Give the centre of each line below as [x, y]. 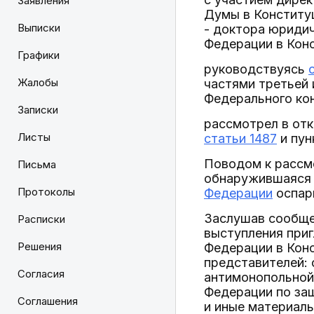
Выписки [39, 28]
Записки [38, 110]
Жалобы [38, 82]
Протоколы [46, 192]
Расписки [41, 219]
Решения [40, 246]
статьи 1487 [240, 138]
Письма [37, 164]
